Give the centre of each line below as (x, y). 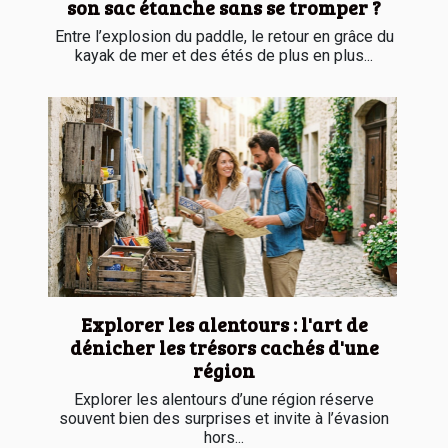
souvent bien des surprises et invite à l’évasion (224, 418)
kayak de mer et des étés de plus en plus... (224, 56)
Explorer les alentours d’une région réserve (224, 399)
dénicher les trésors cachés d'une (224, 346)
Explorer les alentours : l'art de (224, 323)
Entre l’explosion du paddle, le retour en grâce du (224, 37)
